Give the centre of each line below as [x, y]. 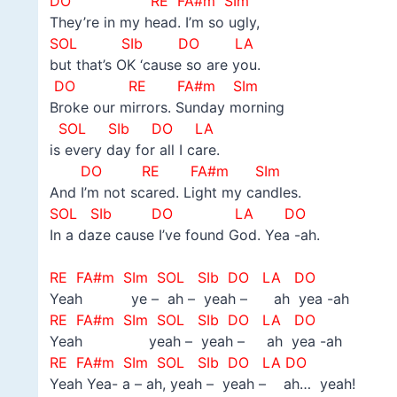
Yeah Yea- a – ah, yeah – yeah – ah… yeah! [202, 384]
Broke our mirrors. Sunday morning [167, 108]
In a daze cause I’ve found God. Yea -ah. [184, 235]
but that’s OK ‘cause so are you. [155, 65]
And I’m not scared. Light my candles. [175, 193]
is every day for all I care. [134, 150]
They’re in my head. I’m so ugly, [154, 23]
